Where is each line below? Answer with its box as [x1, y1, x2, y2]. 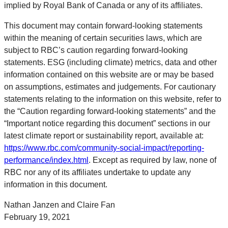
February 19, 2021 [4, 212, 70, 221]
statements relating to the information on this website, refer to [4, 94, 221, 103]
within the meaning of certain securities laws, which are [4, 33, 202, 42]
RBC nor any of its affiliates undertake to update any [4, 167, 191, 177]
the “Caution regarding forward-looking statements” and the [4, 106, 216, 116]
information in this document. [4, 180, 107, 189]
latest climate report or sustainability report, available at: [4, 131, 204, 140]
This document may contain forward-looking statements [4, 21, 203, 30]
